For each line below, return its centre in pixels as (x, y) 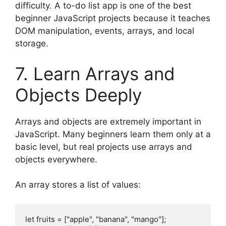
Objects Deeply (78, 95)
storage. (32, 44)
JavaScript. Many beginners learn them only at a (113, 134)
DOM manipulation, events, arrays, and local (105, 31)
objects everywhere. (56, 159)
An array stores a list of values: (78, 185)
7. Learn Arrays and (95, 73)
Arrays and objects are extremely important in (108, 121)
